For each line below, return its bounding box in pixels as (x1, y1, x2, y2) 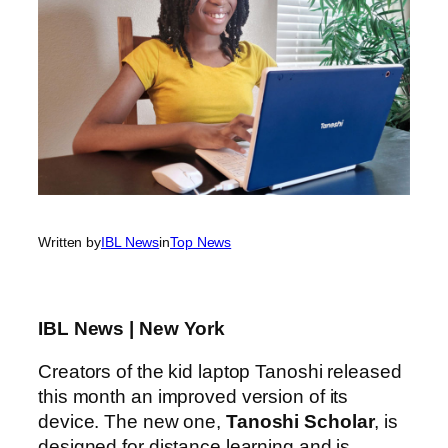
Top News (170, 234, 232, 251)
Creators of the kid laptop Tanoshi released (38, 361, 402, 383)
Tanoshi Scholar (225, 411, 375, 433)
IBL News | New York (38, 317, 226, 339)
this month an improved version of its (38, 386, 349, 408)
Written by (38, 234, 101, 251)
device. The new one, (38, 411, 226, 433)
